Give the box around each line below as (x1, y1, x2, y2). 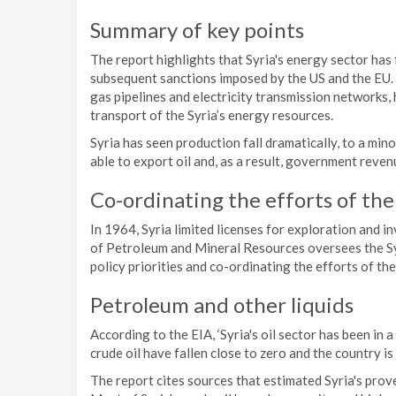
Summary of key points (90, 17, 304, 42)
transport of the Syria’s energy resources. (90, 107, 333, 123)
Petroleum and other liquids (90, 292, 354, 317)
